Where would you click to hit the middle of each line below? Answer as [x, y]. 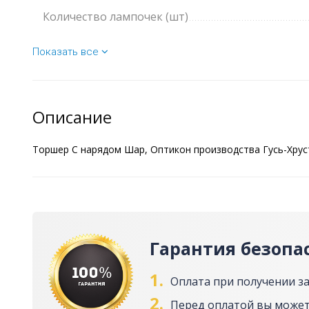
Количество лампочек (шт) [116, 17]
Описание [72, 117]
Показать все [67, 52]
